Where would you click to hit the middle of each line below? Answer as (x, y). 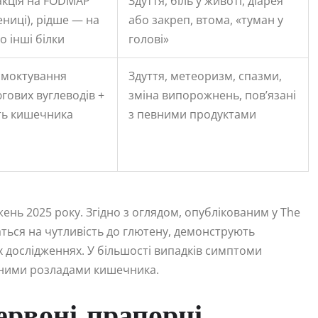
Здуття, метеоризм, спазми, (205, 76)
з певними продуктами (192, 114)
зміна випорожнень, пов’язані (212, 95)
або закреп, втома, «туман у (206, 20)
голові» (149, 39)
